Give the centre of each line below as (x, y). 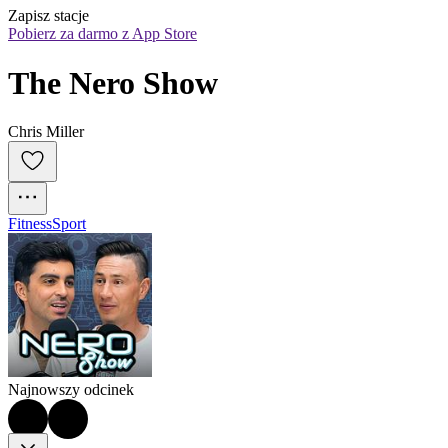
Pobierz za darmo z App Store (102, 34)
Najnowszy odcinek (71, 390)
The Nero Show (113, 82)
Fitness (30, 224)
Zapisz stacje (48, 16)
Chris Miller (46, 132)
